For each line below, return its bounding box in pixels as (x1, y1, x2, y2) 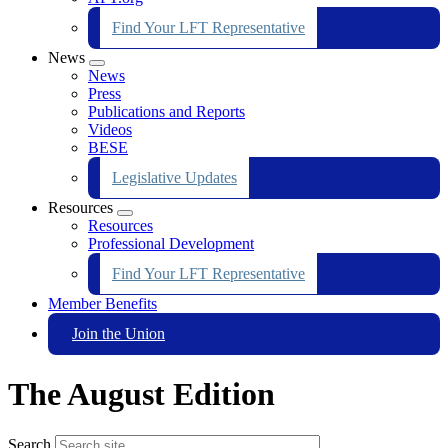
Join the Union (72, 324, 165, 342)
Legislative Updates (112, 168, 237, 186)
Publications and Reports (88, 102, 245, 120)
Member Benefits (48, 294, 157, 312)
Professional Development (88, 234, 254, 252)
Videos (88, 120, 132, 138)
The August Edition (8, 376, 275, 413)
